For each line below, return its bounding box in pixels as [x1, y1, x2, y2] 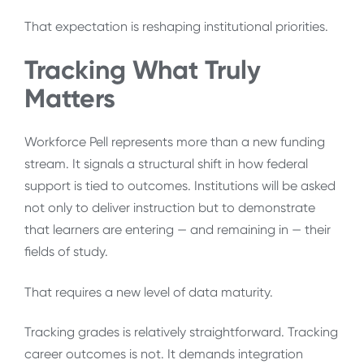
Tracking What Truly [24, 54, 261, 85]
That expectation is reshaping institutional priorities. [24, 19, 328, 35]
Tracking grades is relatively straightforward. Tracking [24, 323, 338, 340]
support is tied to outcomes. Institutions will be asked [24, 178, 336, 194]
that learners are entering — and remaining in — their [24, 222, 331, 238]
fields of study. [24, 244, 108, 260]
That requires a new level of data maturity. [24, 284, 273, 300]
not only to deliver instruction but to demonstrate [24, 200, 315, 216]
